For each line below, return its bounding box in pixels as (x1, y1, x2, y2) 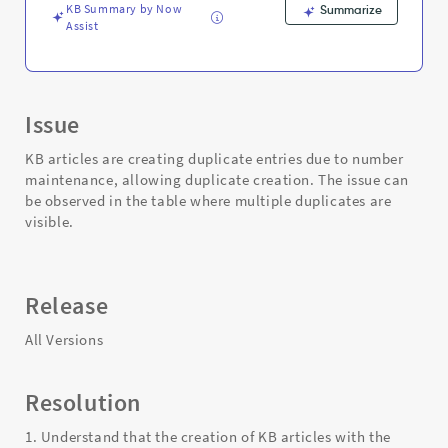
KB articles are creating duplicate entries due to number (25, 149, 404, 168)
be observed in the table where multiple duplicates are (25, 191, 392, 210)
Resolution (25, 387, 141, 418)
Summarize (317, 2, 382, 17)
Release (25, 290, 109, 321)
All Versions (25, 330, 104, 349)
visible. (25, 212, 74, 231)
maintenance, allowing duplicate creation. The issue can (25, 170, 410, 189)
